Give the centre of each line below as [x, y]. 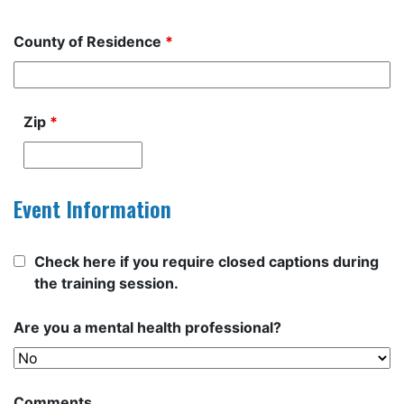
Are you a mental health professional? [147, 328]
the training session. [107, 284]
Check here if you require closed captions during [207, 262]
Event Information [92, 209]
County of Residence [89, 42]
